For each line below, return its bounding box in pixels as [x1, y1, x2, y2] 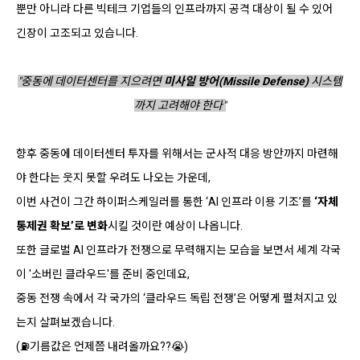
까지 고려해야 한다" [134, 98, 226, 112]
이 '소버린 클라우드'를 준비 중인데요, [16, 267, 190, 280]
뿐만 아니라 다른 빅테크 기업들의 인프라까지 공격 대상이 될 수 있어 [16, 2, 333, 15]
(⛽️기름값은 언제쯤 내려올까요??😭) [16, 339, 188, 353]
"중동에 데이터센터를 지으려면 [18, 74, 164, 88]
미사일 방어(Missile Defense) [164, 74, 309, 88]
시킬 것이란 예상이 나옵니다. [108, 219, 243, 232]
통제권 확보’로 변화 [16, 219, 108, 232]
